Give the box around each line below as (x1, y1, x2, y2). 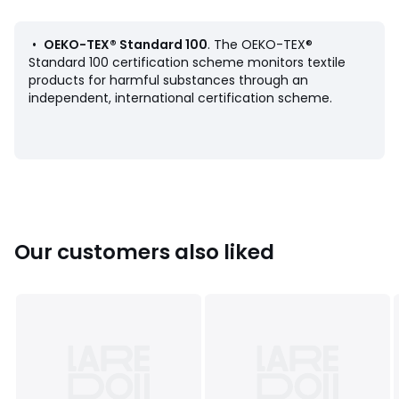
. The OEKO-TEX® (208, 35, 313, 53)
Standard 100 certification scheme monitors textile (28, 53, 346, 71)
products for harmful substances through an (28, 70, 308, 89)
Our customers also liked (14, 237, 274, 266)
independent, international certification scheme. (28, 88, 332, 107)
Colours (14, 52, 69, 70)
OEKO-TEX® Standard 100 (44, 35, 208, 53)
